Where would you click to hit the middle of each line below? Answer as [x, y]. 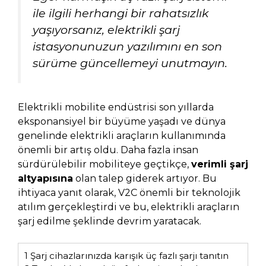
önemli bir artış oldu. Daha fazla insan [108, 150]
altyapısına [45, 178]
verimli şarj [220, 164]
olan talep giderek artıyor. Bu [145, 178]
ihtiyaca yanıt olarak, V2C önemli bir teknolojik [129, 192]
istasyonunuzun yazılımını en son [127, 46]
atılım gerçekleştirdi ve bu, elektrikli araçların [129, 207]
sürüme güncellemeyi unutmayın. [130, 63]
